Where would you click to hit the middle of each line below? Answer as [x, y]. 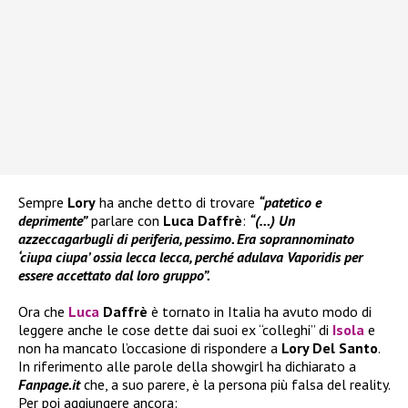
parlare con [125, 221]
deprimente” [53, 221]
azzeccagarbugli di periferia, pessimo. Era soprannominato [186, 239]
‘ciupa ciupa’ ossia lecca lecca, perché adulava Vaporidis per [190, 257]
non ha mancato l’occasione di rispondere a [150, 348]
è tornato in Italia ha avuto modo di [261, 312]
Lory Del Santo [330, 348]
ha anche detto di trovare [177, 203]
